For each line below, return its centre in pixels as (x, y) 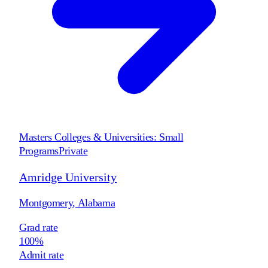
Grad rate (39, 227)
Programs (39, 150)
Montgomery (46, 202)
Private (73, 150)
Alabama (96, 202)
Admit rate (42, 255)
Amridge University (68, 177)
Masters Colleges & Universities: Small (101, 137)
